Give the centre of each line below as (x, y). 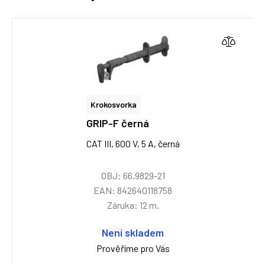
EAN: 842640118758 (133, 190)
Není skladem (133, 232)
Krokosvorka (113, 104)
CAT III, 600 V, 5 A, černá (133, 143)
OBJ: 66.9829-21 (133, 175)
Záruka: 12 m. (133, 205)
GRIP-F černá (117, 123)
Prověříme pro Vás (133, 248)
